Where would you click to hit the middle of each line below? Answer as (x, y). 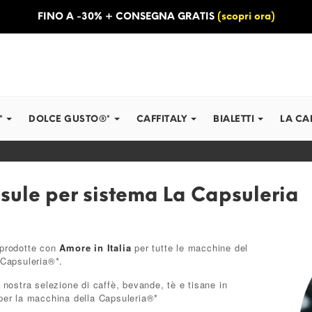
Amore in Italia (95, 248)
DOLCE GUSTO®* (70, 119)
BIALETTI (234, 119)
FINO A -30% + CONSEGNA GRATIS (126, 16)
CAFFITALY (162, 119)
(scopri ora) (246, 16)
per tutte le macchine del (190, 248)
